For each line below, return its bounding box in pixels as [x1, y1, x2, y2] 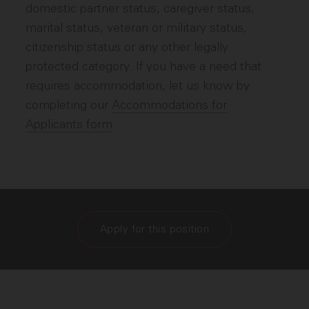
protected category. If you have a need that [26, 59, 262, 74]
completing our [26, 97, 112, 112]
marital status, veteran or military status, [26, 20, 248, 35]
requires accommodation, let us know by [26, 78, 250, 93]
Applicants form [26, 117, 113, 132]
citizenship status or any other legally [26, 39, 229, 54]
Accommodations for [112, 97, 228, 112]
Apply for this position [99, 223, 210, 235]
